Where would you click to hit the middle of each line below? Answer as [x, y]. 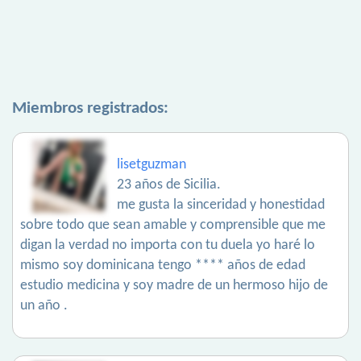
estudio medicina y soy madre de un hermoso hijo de [174, 286]
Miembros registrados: [90, 108]
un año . [44, 306]
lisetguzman [151, 165]
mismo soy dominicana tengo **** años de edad [163, 266]
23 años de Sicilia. [169, 185]
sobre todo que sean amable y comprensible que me [173, 225]
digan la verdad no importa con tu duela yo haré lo [168, 245]
